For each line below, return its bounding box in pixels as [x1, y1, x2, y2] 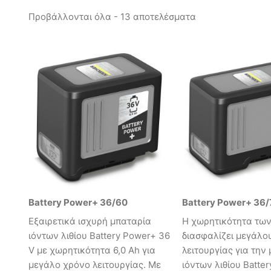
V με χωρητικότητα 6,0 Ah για [28, 244, 155, 256]
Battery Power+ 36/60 [28, 196, 128, 208]
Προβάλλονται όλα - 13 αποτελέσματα [28, 11, 196, 23]
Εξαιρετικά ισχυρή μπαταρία [28, 215, 151, 227]
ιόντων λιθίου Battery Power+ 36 [28, 230, 170, 242]
